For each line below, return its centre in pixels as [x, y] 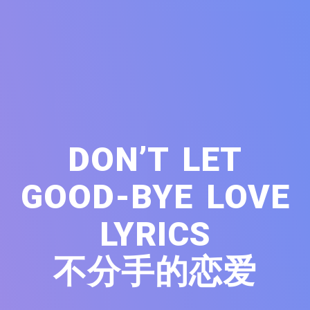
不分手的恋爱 [155, 271]
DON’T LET [155, 159]
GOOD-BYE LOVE [155, 197]
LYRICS [155, 234]
